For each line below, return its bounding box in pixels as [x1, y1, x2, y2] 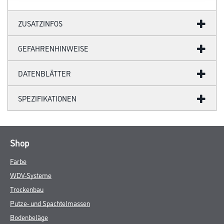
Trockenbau [10, 184, 43, 193]
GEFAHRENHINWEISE [18, 43, 88, 53]
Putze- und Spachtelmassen [10, 198, 90, 207]
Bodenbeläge [10, 212, 48, 221]
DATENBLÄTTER [18, 68, 71, 78]
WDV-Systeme [10, 170, 51, 179]
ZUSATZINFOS [18, 18, 62, 28]
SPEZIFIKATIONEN [18, 93, 76, 103]
